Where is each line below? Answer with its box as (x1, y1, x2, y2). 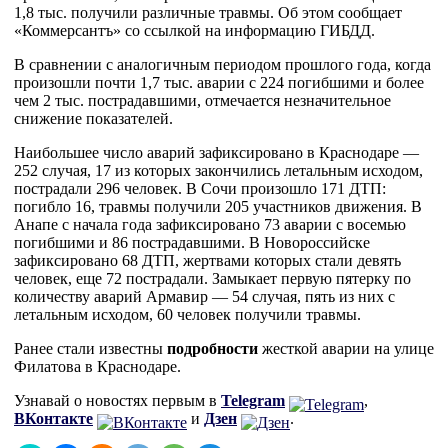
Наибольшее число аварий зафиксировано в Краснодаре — (14, 144, 419, 161)
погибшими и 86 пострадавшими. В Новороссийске (14, 234, 370, 251)
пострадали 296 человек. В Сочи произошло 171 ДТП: (14, 180, 386, 197)
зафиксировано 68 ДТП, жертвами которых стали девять (14, 252, 401, 269)
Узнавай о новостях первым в (14, 392, 221, 409)
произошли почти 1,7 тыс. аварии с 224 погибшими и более (14, 74, 424, 91)
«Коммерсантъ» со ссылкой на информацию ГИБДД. (14, 22, 375, 39)
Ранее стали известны (14, 340, 167, 357)
